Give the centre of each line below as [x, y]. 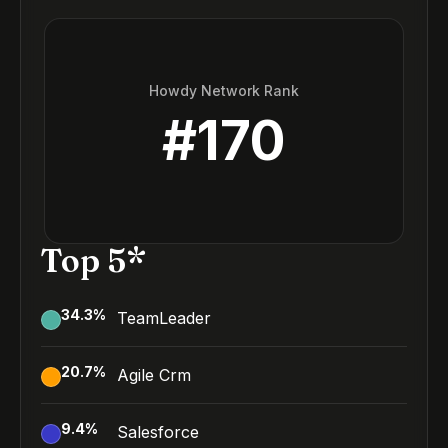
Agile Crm [154, 375]
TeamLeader [164, 318]
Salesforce [158, 432]
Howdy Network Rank [224, 90]
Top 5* [93, 260]
